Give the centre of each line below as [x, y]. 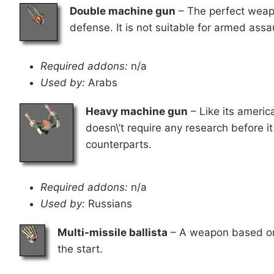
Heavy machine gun [137, 111]
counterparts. [119, 144]
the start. [80, 249]
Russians [109, 203]
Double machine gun [123, 11]
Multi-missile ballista [113, 232]
